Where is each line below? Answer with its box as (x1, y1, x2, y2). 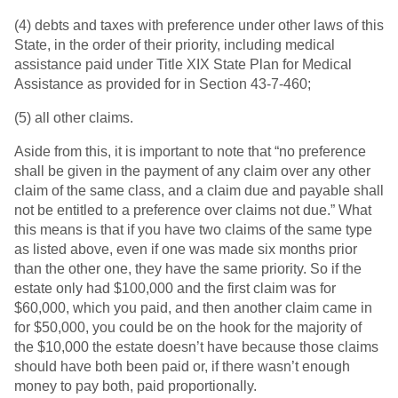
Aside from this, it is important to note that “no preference (14, 144, 366, 160)
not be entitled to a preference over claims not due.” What (14, 203, 371, 219)
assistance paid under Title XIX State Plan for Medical (14, 57, 352, 73)
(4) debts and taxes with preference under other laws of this (14, 18, 384, 34)
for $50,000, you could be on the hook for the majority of (14, 320, 362, 336)
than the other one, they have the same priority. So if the (14, 261, 362, 277)
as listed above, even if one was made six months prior (14, 242, 357, 258)
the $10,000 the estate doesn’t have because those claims (14, 339, 378, 355)
